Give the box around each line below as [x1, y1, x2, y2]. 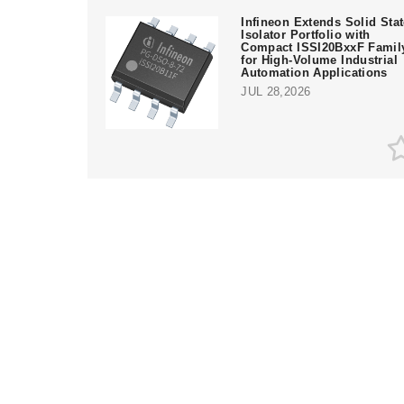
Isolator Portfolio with [241, 27, 371, 41]
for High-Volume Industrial [241, 52, 398, 67]
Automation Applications [241, 65, 388, 79]
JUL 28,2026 [241, 84, 311, 98]
